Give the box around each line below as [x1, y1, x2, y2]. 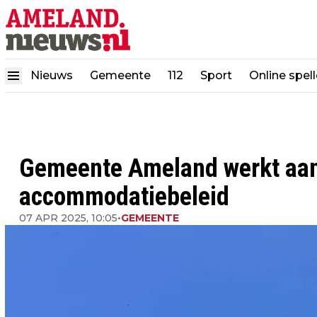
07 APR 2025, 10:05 [19, 212, 117, 224]
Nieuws [30, 69, 73, 83]
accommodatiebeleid [19, 182, 229, 212]
